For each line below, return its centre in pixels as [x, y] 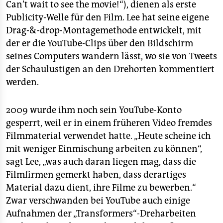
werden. [22, 82]
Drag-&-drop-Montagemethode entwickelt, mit [104, 30]
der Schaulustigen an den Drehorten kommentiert [110, 69]
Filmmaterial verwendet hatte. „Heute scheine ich [108, 136]
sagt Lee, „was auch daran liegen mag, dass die [101, 162]
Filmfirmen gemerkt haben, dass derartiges [96, 175]
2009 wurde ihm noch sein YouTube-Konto [94, 110]
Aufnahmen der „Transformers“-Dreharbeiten [101, 214]
